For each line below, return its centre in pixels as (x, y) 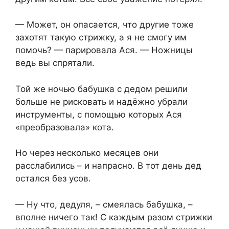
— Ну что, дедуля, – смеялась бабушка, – (104, 204)
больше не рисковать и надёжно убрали (101, 101)
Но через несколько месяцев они (87, 153)
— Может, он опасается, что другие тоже (105, 25)
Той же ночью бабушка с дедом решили (101, 89)
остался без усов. (53, 179)
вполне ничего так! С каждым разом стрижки (114, 217)
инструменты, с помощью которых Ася (99, 114)
